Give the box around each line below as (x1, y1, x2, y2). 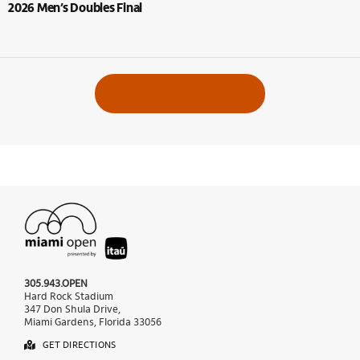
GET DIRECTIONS (42, 341, 117, 351)
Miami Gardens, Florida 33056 (23, 317, 162, 329)
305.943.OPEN (23, 279, 88, 290)
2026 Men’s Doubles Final (8, 2, 143, 16)
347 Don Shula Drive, (23, 305, 121, 316)
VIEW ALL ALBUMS (120, 85, 240, 102)
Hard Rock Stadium (23, 292, 113, 303)
